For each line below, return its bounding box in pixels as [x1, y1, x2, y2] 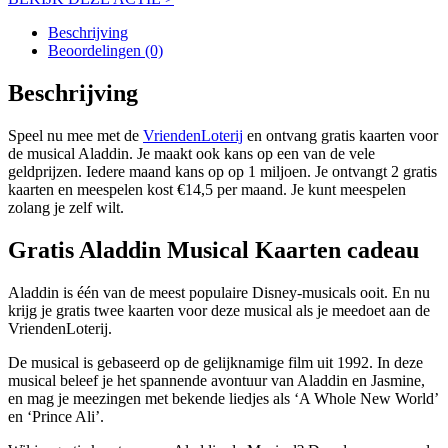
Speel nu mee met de [8, 126, 143, 144]
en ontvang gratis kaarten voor [243, 126, 438, 144]
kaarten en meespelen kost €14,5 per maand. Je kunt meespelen [8, 180, 406, 198]
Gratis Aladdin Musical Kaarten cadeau [8, 236, 419, 263]
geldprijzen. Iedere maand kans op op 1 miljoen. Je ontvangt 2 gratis [8, 162, 437, 180]
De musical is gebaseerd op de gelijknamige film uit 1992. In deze [8, 353, 423, 371]
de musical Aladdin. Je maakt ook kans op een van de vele [8, 144, 375, 162]
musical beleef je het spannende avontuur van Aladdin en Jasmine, [8, 371, 425, 389]
